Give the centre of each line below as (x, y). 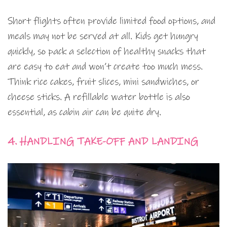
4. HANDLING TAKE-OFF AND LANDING (103, 142)
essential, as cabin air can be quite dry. (84, 112)
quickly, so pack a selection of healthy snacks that (107, 52)
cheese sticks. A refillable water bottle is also (99, 97)
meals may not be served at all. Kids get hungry (103, 36)
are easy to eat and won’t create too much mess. (105, 67)
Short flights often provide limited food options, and (111, 21)
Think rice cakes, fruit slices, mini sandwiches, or (103, 82)
